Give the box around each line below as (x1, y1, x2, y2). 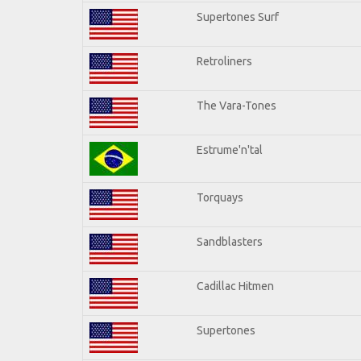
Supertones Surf (197, 10, 279, 23)
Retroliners (197, 54, 252, 68)
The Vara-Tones (197, 98, 276, 112)
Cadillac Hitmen (197, 279, 274, 293)
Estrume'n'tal (197, 143, 263, 156)
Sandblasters (197, 234, 263, 248)
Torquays (197, 190, 243, 204)
